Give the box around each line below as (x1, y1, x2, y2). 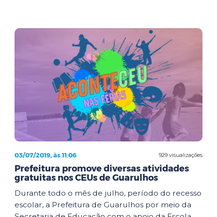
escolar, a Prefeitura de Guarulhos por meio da (15, 200, 191, 209)
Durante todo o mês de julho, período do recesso (15, 188, 201, 198)
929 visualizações (159, 151, 202, 158)
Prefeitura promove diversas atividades (15, 163, 189, 174)
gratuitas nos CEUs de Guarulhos (15, 172, 158, 183)
